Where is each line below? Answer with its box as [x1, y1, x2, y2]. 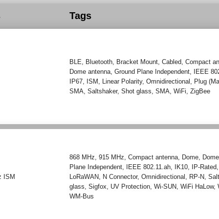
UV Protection [110, 182, 151, 190]
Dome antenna [69, 67, 111, 75]
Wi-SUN [154, 182, 177, 190]
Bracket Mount [116, 58, 158, 66]
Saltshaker [88, 87, 118, 95]
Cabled [162, 58, 182, 66]
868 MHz [69, 153, 95, 161]
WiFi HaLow [180, 182, 214, 190]
